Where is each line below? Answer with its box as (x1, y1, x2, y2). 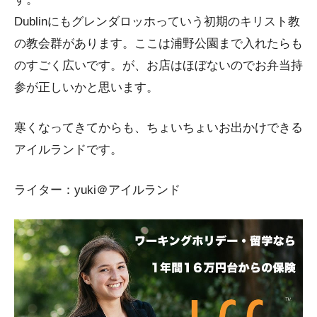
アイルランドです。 (14, 142, 122, 156)
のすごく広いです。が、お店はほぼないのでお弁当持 (14, 58, 303, 72)
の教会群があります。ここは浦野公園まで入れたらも (14, 36, 303, 50)
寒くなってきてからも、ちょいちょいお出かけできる (14, 120, 303, 134)
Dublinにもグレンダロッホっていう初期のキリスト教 (14, 14, 300, 28)
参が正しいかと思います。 (14, 80, 158, 94)
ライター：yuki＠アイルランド (14, 183, 180, 197)
